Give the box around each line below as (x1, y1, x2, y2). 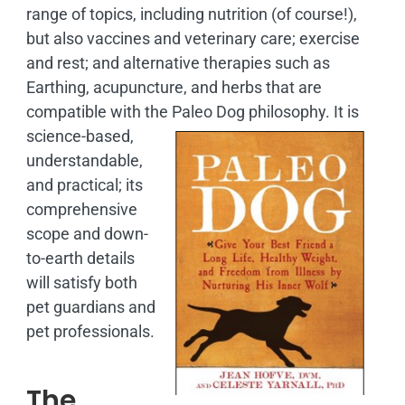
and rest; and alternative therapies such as (25, 52, 330, 72)
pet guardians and (25, 297, 155, 316)
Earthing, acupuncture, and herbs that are (25, 77, 322, 97)
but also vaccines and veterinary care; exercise (25, 28, 360, 48)
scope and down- (25, 223, 148, 243)
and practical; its (25, 174, 143, 194)
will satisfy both (25, 272, 137, 292)
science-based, (25, 126, 134, 146)
